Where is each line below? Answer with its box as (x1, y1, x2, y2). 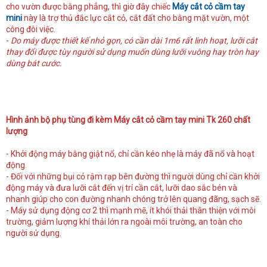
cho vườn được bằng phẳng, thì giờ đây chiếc (6, 2, 172, 12)
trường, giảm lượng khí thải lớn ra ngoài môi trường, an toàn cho (6, 217, 243, 227)
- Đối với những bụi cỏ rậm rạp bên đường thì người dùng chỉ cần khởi (6, 172, 260, 182)
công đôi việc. (6, 24, 55, 35)
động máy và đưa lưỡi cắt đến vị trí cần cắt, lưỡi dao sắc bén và (6, 183, 237, 193)
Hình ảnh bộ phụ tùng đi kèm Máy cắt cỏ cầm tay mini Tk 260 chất (6, 115, 250, 125)
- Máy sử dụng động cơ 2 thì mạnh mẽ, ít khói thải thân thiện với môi (6, 206, 256, 216)
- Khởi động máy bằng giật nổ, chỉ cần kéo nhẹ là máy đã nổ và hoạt (6, 149, 254, 159)
